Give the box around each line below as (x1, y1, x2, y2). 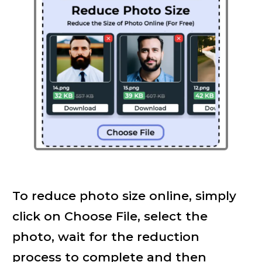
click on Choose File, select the (12, 208, 208, 223)
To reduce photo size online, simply (12, 188, 236, 203)
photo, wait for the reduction (12, 229, 199, 244)
